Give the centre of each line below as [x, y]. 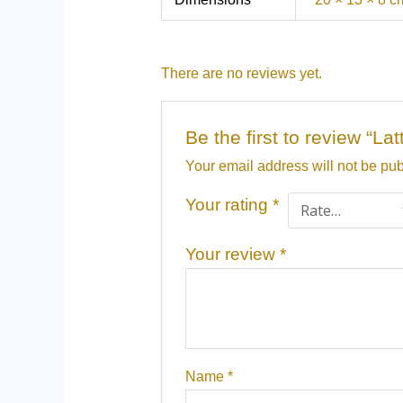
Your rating [229, 204]
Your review [233, 254]
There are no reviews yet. [241, 73]
